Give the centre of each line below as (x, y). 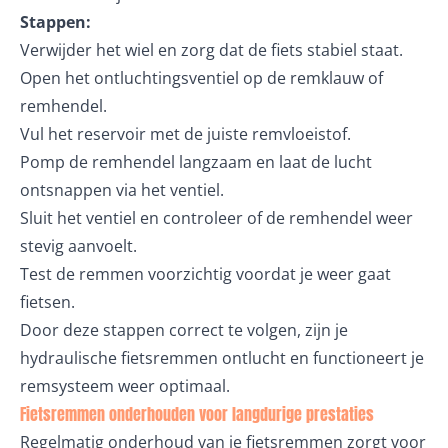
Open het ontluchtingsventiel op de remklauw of (201, 78)
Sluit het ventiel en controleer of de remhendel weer (216, 218)
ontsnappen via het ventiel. (122, 190)
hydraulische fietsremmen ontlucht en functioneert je (222, 358)
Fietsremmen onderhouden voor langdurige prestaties (197, 414)
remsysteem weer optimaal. (125, 386)
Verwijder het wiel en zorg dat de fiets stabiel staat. (211, 50)
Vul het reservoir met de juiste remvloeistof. (185, 134)
